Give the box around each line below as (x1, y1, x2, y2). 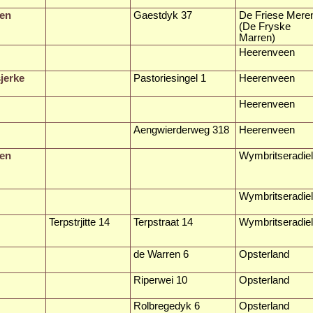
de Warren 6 (133, 248, 189, 260)
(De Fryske (239, 20, 291, 32)
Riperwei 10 (133, 274, 187, 286)
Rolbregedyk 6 (133, 300, 200, 312)
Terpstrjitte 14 (49, 216, 110, 228)
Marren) (239, 31, 275, 43)
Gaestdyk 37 (133, 9, 192, 21)
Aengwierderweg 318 (133, 124, 229, 136)
